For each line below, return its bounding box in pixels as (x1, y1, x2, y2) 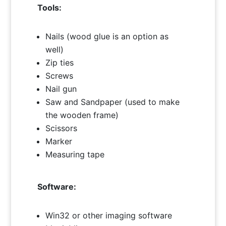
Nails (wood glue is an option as (45, 31, 169, 41)
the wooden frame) (45, 109, 119, 120)
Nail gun (45, 83, 77, 94)
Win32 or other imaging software (45, 210, 173, 220)
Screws (45, 70, 74, 81)
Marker (45, 136, 73, 146)
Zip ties (45, 57, 74, 68)
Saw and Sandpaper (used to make (45, 96, 180, 107)
